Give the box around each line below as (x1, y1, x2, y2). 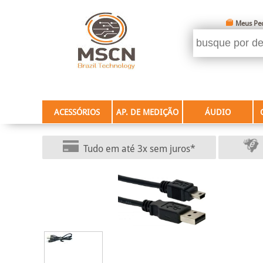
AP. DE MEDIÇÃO (116, 107, 178, 117)
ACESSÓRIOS (54, 107, 100, 117)
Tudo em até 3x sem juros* (83, 143, 195, 154)
